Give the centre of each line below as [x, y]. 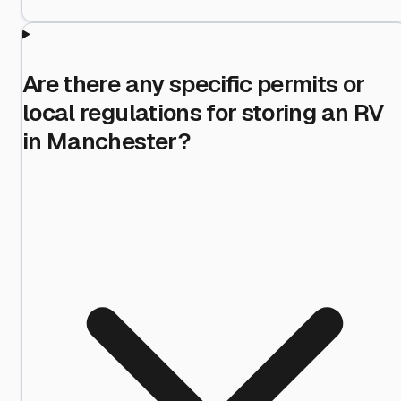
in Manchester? [107, 141]
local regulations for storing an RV [203, 112]
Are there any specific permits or [194, 84]
